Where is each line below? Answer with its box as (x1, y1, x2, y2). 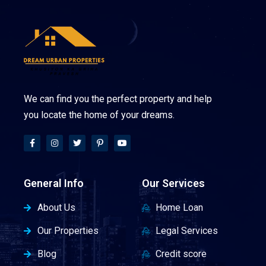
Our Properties (37, 225, 99, 236)
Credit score (155, 248, 207, 259)
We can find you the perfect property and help (24, 93, 212, 104)
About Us (37, 202, 75, 213)
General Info (24, 177, 84, 189)
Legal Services (155, 225, 218, 236)
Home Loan (155, 202, 203, 213)
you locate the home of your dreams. (24, 109, 175, 121)
